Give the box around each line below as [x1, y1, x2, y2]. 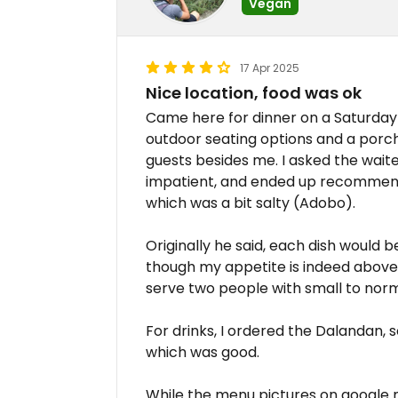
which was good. [146, 342, 259, 362]
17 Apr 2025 [240, 60, 299, 76]
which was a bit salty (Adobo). [146, 193, 355, 213]
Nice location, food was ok [146, 82, 362, 104]
